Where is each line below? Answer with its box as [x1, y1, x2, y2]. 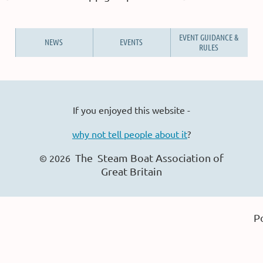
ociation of [172, 151, 224, 164]
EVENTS [120, 36, 143, 47]
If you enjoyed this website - [73, 104, 190, 116]
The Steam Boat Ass [75, 151, 172, 164]
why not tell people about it [72, 128, 187, 140]
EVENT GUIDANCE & [179, 32, 238, 42]
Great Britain [101, 165, 162, 177]
